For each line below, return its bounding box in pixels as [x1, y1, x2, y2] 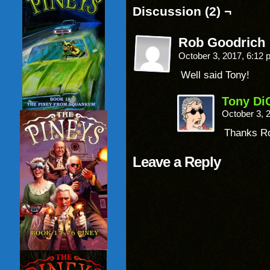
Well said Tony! [181, 69, 250, 81]
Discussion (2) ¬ [133, 4, 231, 18]
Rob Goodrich [178, 35, 265, 50]
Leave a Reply [133, 154, 221, 170]
